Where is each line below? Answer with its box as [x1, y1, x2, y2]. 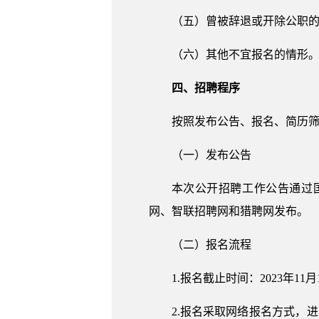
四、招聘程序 [171, 82, 240, 94]
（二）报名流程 [171, 239, 251, 251]
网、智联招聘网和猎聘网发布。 [148, 205, 308, 217]
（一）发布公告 [171, 149, 251, 161]
